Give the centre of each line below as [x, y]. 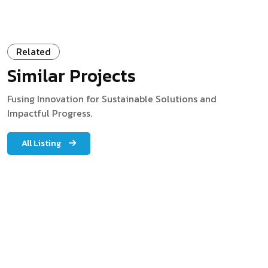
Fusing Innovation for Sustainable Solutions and [112, 99]
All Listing [42, 144]
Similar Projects [71, 76]
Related [33, 52]
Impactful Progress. [50, 113]
